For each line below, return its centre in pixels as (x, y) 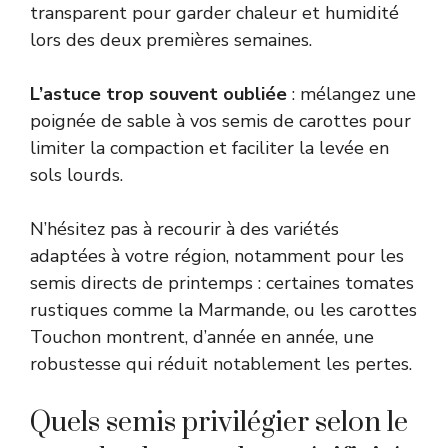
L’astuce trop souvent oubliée (158, 93)
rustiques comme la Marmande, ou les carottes (223, 309)
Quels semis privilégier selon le (219, 422)
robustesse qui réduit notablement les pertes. (221, 363)
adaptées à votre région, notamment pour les (217, 255)
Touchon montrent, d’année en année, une (202, 336)
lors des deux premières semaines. (171, 39)
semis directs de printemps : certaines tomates (222, 282)
